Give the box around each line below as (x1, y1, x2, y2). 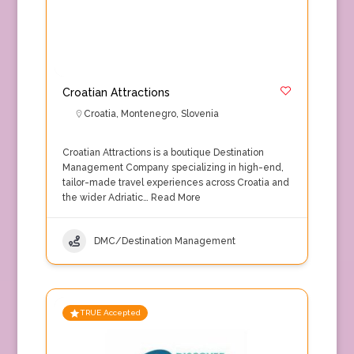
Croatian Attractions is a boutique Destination (62, 147, 264, 158)
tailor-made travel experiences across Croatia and (62, 177, 289, 188)
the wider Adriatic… (62, 192, 149, 203)
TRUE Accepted (79, 308, 141, 317)
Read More (148, 192, 201, 203)
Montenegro (120, 108, 176, 119)
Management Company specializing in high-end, (62, 162, 284, 173)
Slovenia (180, 108, 219, 119)
